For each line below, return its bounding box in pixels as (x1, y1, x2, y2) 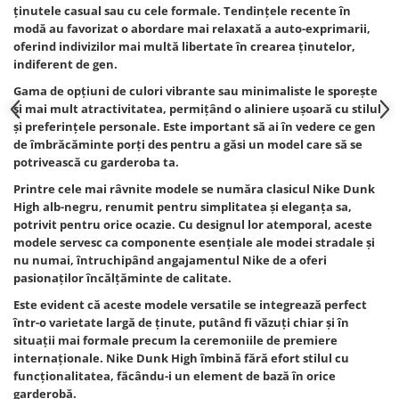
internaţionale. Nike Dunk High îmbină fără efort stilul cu (13, 350, 349, 367)
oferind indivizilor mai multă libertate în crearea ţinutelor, (13, 38, 355, 55)
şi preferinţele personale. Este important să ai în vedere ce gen (13, 118, 376, 135)
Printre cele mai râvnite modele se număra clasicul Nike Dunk (13, 181, 375, 198)
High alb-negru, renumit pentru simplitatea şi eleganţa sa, (13, 199, 352, 216)
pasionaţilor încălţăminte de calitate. (13, 270, 232, 287)
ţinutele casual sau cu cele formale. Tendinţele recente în (13, 3, 351, 20)
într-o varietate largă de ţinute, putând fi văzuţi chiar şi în (13, 314, 349, 331)
